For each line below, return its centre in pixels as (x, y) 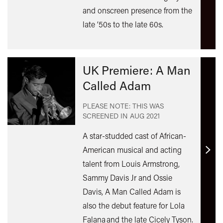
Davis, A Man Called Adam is (131, 191)
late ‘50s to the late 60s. (123, 24)
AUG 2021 (145, 115)
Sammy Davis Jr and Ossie (127, 177)
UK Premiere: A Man (136, 70)
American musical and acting (132, 149)
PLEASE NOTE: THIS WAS (123, 106)
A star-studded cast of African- (134, 135)
